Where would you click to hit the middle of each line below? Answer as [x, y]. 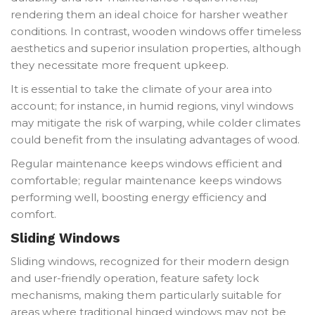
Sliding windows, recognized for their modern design [150, 261]
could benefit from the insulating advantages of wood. [155, 139]
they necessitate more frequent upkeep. [120, 65]
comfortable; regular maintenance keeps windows [146, 180]
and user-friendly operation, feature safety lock [135, 278]
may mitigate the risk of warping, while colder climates [155, 122]
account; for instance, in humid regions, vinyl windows [152, 105]
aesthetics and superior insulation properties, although [156, 48]
